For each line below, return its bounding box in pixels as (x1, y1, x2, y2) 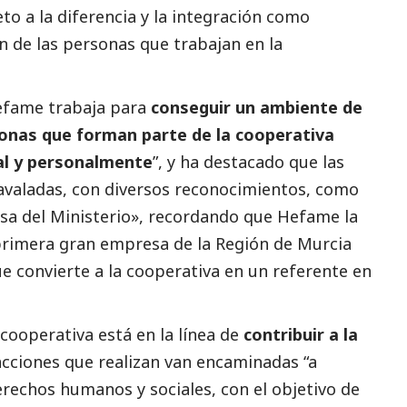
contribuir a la (243, 323, 358, 346)
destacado (203, 151, 284, 174)
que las (284, 151, 344, 174)
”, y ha (153, 151, 203, 174)
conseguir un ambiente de (151, 96, 362, 119)
